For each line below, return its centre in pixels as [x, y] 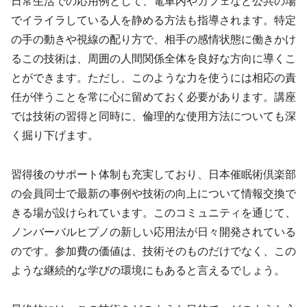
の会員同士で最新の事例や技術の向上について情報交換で [153, 194]
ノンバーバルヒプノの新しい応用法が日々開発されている [153, 232]
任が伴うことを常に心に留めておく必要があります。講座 [153, 97]
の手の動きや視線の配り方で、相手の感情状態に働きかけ [153, 40]
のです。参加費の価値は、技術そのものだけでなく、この [153, 251]
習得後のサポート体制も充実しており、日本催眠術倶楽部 [153, 175]
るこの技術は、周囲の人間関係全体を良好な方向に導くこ [153, 59]
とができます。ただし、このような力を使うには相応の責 [153, 78]
